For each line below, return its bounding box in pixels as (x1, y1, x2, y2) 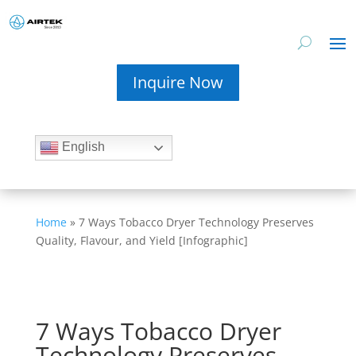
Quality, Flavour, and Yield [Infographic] (35, 233, 248, 248)
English (58, 140, 105, 154)
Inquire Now (133, 72, 223, 93)
